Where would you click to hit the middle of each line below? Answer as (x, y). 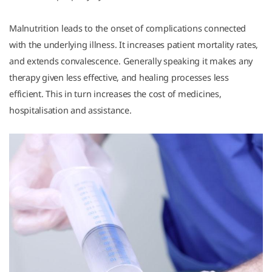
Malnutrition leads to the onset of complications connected (128, 28)
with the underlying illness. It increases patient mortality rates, (134, 44)
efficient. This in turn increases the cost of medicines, (115, 93)
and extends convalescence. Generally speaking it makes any (131, 61)
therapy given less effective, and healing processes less (119, 77)
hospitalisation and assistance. (70, 110)
